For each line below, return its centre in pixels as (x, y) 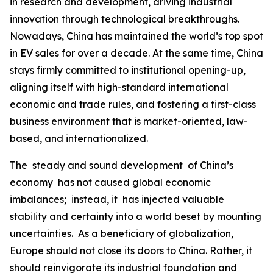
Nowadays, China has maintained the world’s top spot (136, 36)
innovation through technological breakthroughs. (125, 19)
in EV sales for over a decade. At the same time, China (136, 53)
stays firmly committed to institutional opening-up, (128, 70)
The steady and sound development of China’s (122, 165)
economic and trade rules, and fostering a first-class (133, 104)
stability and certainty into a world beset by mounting (136, 216)
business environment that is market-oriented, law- (129, 121)
